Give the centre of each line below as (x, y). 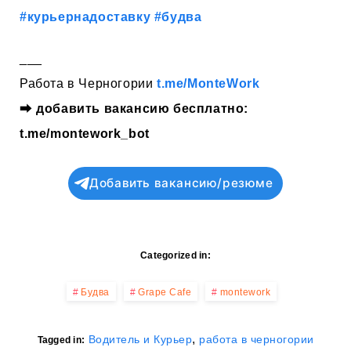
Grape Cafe (165, 293)
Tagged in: (61, 340)
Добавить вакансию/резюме (181, 183)
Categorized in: (175, 256)
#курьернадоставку (85, 16)
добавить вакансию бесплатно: (143, 108)
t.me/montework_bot (85, 133)
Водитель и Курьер (140, 340)
